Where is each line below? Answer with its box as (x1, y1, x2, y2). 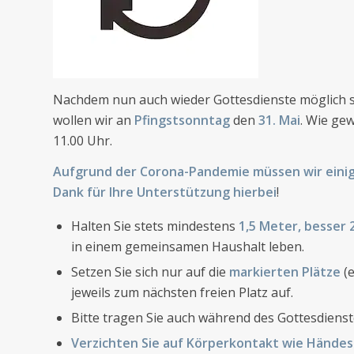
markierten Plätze (229, 262, 341, 281)
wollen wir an (53, 111, 134, 129)
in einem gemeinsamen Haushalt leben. (71, 237, 304, 255)
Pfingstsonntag (134, 111, 233, 129)
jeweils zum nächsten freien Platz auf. (71, 283, 293, 301)
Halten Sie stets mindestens (71, 217, 239, 235)
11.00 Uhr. (53, 131, 112, 149)
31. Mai (258, 111, 300, 129)
